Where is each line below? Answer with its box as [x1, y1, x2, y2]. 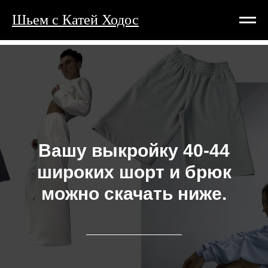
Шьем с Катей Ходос [12, 12, 139, 28]
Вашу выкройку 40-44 [38, 141, 230, 160]
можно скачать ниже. [41, 184, 227, 203]
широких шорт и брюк [36, 162, 232, 182]
